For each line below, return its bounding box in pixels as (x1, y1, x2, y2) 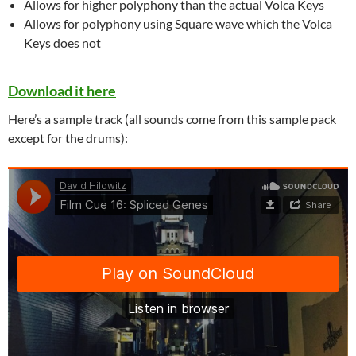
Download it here (8, 81, 116, 99)
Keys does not (24, 34, 101, 50)
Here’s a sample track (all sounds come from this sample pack (8, 110, 336, 126)
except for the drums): (8, 130, 128, 145)
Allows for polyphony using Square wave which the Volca (24, 15, 332, 31)
